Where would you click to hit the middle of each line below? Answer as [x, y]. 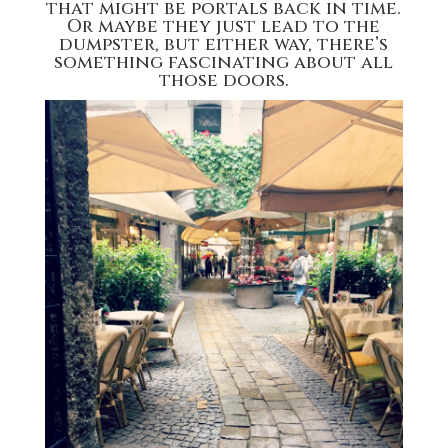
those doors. [223, 81]
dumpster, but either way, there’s [224, 45]
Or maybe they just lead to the [224, 27]
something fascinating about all [224, 63]
